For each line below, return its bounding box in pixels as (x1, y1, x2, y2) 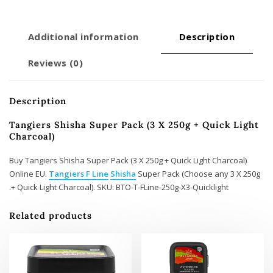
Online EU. (9, 168, 49, 180)
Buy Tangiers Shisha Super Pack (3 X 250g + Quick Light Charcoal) (9, 155, 247, 166)
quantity (21, 17, 58, 29)
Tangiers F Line (49, 168, 108, 180)
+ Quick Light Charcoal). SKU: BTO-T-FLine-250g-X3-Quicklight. (11, 182, 229, 193)
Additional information (27, 30, 139, 43)
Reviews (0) (27, 56, 83, 69)
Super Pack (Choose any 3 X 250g (136, 168, 260, 180)
